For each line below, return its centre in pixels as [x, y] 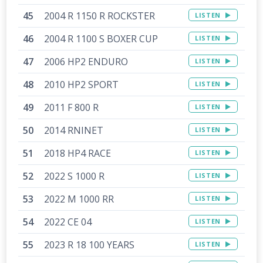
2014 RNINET [74, 131]
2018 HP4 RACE [78, 154]
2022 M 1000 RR [79, 199]
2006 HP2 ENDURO [86, 62]
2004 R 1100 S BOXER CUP [101, 39]
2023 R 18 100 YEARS [90, 245]
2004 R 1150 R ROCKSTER [100, 16]
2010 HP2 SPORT [82, 85]
